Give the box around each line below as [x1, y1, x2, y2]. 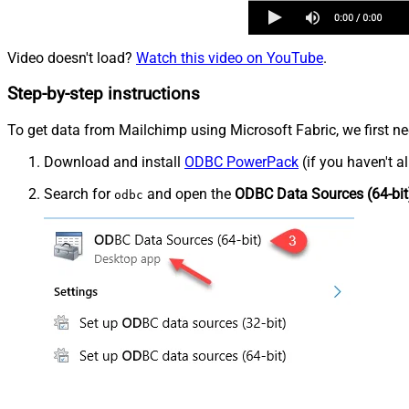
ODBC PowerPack [184, 152, 299, 171]
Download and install [44, 152, 184, 171]
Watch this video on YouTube [136, 49, 323, 68]
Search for [44, 184, 114, 203]
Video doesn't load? [7, 49, 136, 68]
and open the [143, 184, 235, 203]
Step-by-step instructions [7, 83, 200, 104]
